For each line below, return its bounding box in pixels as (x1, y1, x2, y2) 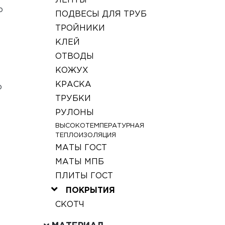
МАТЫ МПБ (55, 158, 104, 166)
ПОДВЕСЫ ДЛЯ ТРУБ (55, 11, 147, 19)
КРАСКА (55, 81, 91, 89)
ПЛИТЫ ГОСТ (55, 172, 113, 180)
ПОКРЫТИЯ (65, 187, 115, 195)
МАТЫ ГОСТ (55, 144, 107, 152)
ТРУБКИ (55, 95, 91, 103)
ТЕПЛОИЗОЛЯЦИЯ (55, 133, 116, 139)
